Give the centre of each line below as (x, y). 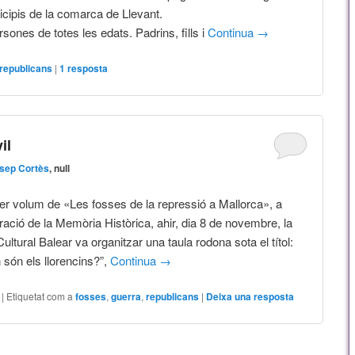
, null (60, 168)
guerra (126, 297)
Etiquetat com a (40, 296)
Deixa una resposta (250, 297)
